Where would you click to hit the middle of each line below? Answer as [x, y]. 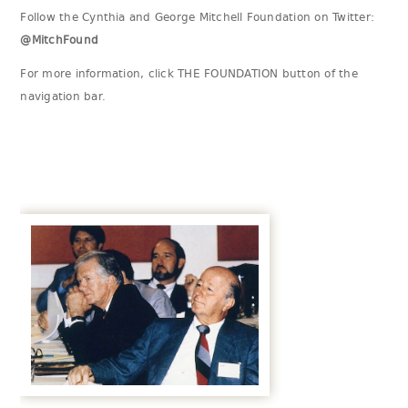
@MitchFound [60, 41]
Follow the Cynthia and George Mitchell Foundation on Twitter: [198, 18]
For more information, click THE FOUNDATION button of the [189, 74]
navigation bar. [63, 97]
